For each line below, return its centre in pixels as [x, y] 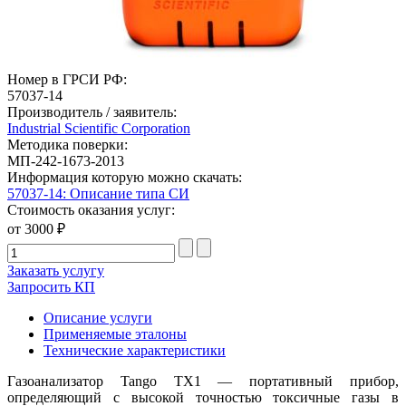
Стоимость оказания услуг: [91, 209]
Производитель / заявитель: [92, 111]
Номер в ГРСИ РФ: [67, 79]
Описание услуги [98, 317]
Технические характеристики [135, 350]
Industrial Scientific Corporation [99, 128]
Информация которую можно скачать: [125, 177]
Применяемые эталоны [115, 333]
